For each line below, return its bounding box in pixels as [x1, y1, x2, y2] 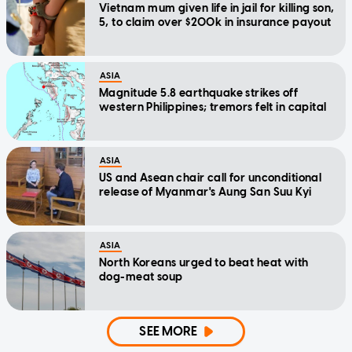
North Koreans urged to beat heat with [99, 256, 309, 270]
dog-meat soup [99, 270, 183, 284]
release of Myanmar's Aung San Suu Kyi [99, 185, 312, 200]
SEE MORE [139, 324, 198, 339]
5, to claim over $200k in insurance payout [99, 16, 332, 30]
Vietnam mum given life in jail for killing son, [99, 2, 335, 16]
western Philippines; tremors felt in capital [99, 101, 327, 115]
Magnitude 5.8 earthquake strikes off [99, 86, 299, 101]
